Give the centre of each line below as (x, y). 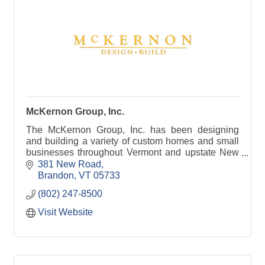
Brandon (56, 175)
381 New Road (70, 164)
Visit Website (65, 212)
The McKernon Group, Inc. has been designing (132, 130)
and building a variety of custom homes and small (132, 141)
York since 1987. (61, 164)
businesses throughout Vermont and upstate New (132, 152)
